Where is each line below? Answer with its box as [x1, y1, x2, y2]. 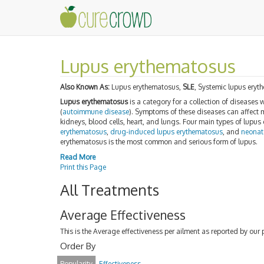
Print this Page [60, 162, 106, 171]
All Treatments [60, 180, 159, 199]
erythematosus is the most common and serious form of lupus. [60, 137, 258, 146]
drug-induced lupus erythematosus [110, 127, 223, 136]
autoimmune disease [62, 107, 129, 116]
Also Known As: [60, 82, 110, 91]
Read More [60, 152, 95, 161]
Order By [60, 240, 95, 252]
